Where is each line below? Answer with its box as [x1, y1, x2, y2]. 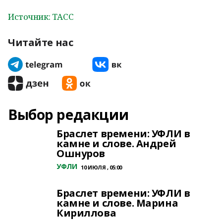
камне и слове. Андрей [56, 137, 176, 150]
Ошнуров [56, 147, 106, 160]
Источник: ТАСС [8, 11, 74, 22]
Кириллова [56, 206, 116, 220]
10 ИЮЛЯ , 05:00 [81, 164, 122, 171]
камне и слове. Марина [56, 196, 178, 210]
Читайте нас [8, 36, 73, 49]
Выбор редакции [8, 105, 129, 124]
